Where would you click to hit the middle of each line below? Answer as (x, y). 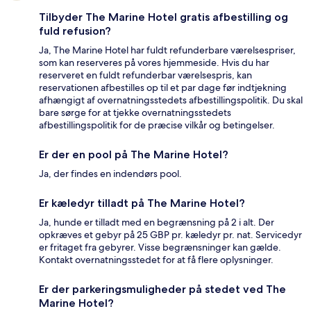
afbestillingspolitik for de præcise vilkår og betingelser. (157, 125)
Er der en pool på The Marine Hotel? (134, 155)
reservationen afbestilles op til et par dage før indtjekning (163, 88)
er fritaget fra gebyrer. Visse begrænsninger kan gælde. (160, 247)
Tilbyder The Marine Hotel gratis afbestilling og (163, 17)
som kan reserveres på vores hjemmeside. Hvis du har (154, 63)
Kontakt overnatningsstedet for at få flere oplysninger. (156, 260)
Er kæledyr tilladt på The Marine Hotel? (142, 203)
